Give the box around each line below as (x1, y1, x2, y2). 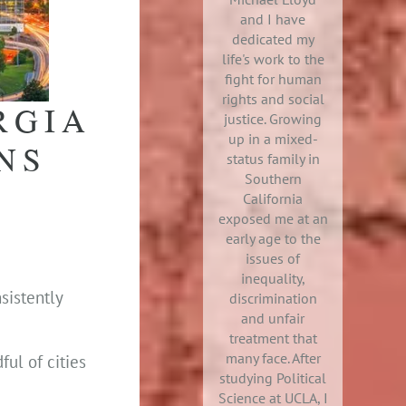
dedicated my (231, 30, 314, 48)
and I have (240, 10, 305, 28)
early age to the (225, 229, 321, 247)
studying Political (219, 369, 326, 387)
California (243, 189, 303, 208)
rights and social (221, 90, 324, 108)
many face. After (225, 349, 321, 367)
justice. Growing (224, 110, 322, 128)
